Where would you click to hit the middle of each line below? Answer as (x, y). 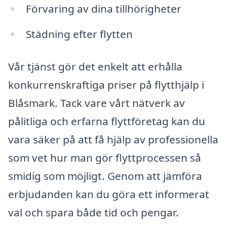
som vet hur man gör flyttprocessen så (105, 157)
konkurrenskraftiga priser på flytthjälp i (106, 84)
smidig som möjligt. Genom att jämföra (105, 176)
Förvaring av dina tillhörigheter (103, 9)
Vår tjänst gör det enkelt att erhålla (95, 66)
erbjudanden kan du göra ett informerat (109, 194)
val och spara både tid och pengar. (93, 212)
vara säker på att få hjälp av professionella (113, 139)
